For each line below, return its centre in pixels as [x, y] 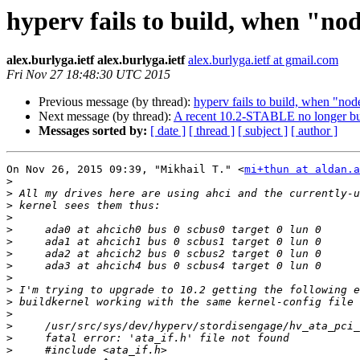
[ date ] [168, 131]
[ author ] [314, 131]
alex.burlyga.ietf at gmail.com [263, 60]
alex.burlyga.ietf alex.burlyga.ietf [96, 60]
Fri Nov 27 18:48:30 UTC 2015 [88, 75]
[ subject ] [263, 131]
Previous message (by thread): [116, 102]
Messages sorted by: [93, 131]
